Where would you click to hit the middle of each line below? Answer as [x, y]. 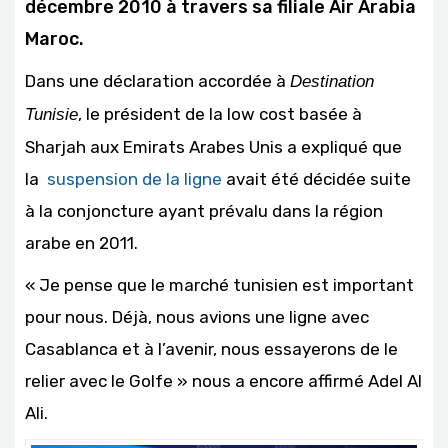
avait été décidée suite [316, 178]
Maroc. [54, 38]
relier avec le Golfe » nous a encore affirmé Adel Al [223, 380]
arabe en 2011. [81, 242]
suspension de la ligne [132, 178]
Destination [332, 81]
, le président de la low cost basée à [220, 113]
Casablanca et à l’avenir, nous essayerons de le [211, 348]
